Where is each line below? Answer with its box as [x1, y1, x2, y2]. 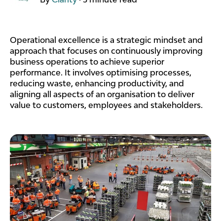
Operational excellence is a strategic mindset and [10, 35, 203, 45]
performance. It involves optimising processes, [10, 68, 191, 78]
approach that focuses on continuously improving [10, 46, 203, 56]
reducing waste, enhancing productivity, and [10, 78, 184, 89]
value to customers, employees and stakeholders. [10, 100, 203, 110]
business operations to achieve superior [10, 57, 164, 67]
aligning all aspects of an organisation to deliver [10, 89, 194, 100]
